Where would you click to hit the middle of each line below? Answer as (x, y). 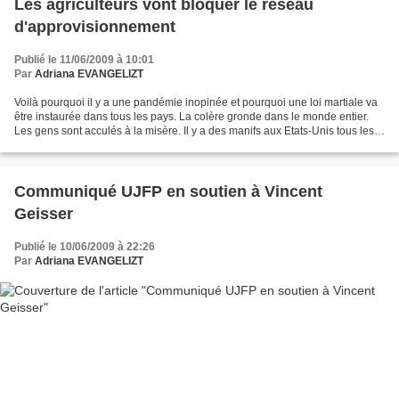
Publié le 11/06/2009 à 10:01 (84, 60)
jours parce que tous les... (76, 145)
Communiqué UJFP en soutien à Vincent (168, 191)
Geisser (44, 214)
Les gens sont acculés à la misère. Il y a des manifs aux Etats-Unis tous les (194, 131)
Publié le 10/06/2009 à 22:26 (85, 247)
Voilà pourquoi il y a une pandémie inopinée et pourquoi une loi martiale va (196, 102)
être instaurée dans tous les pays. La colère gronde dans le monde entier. (191, 117)
